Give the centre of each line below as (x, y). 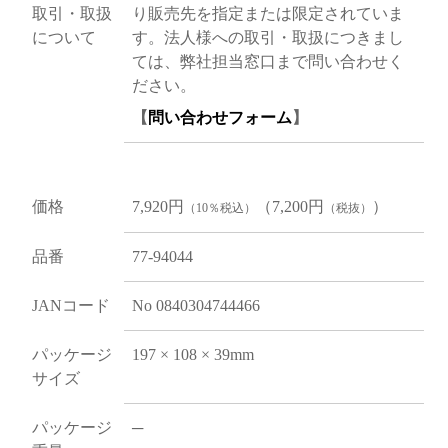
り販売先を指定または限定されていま (267, 13)
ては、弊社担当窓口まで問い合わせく (267, 61)
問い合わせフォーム (219, 117)
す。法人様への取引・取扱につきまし (267, 37)
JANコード (70, 305)
